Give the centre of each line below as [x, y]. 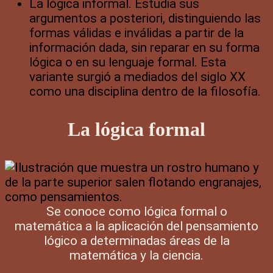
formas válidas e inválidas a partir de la [136, 33]
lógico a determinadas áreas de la [136, 240]
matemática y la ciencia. [136, 255]
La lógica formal [136, 129]
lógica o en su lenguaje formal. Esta [128, 62]
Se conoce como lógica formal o [136, 211]
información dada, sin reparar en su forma [144, 47]
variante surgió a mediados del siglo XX [137, 76]
